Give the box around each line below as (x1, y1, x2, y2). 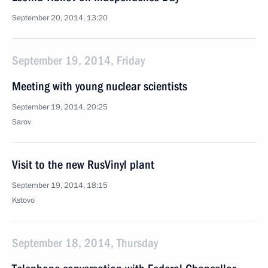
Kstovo (12, 195, 35, 206)
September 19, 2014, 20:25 (12, 102, 108, 112)
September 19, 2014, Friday (12, 53, 145, 68)
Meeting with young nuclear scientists (12, 79, 187, 93)
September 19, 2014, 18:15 (12, 180, 108, 191)
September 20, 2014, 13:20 (12, 13, 108, 23)
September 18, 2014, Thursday (12, 236, 158, 250)
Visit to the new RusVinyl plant (12, 157, 154, 172)
